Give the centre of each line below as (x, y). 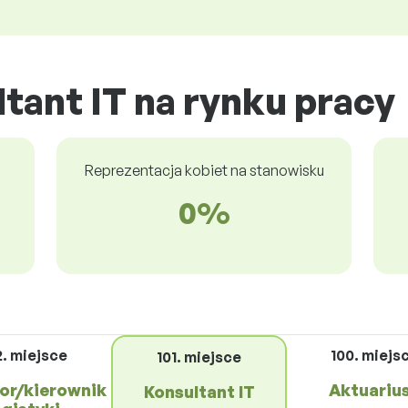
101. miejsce (199, 357)
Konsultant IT (199, 391)
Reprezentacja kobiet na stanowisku (204, 170)
